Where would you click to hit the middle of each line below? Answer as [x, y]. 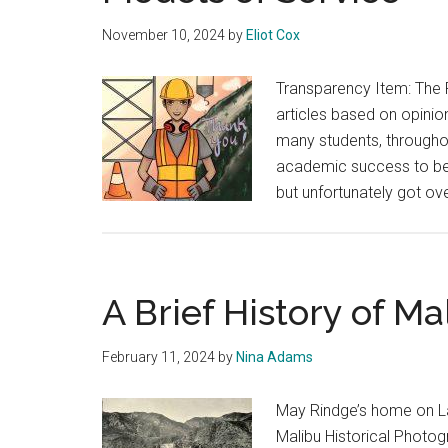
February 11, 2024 [158, 357]
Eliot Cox [273, 35]
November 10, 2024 [163, 35]
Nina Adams [274, 357]
